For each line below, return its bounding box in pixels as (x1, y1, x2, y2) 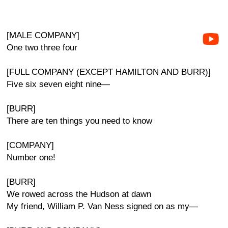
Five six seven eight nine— (7, 79, 110, 89)
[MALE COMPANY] (7, 31, 79, 40)
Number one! (7, 153, 55, 162)
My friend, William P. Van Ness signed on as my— (7, 202, 198, 211)
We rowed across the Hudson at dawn (7, 189, 151, 199)
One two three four (7, 43, 77, 52)
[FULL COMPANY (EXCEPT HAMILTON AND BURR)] (7, 67, 211, 77)
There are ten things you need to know (7, 116, 152, 126)
